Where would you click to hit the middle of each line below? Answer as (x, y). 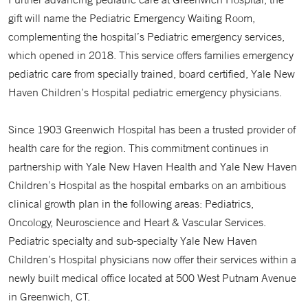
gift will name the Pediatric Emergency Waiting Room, (132, 18)
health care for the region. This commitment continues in (139, 148)
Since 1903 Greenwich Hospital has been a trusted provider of (152, 129)
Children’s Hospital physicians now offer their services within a (152, 259)
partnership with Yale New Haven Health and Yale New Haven (153, 166)
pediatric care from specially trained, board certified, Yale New (152, 74)
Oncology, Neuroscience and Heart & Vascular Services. (137, 222)
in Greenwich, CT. (49, 296)
